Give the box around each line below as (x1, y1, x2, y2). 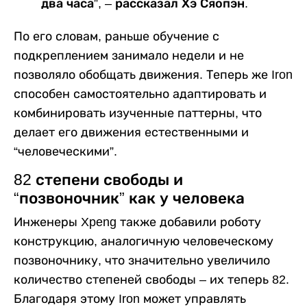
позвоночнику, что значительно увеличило (14, 253, 270, 267)
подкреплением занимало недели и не (14, 48, 244, 62)
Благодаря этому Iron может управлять (14, 291, 246, 306)
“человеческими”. (14, 144, 117, 158)
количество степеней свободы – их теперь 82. (14, 272, 289, 286)
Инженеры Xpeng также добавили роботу (14, 214, 261, 229)
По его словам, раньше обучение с (14, 29, 219, 43)
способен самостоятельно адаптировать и (14, 86, 267, 101)
